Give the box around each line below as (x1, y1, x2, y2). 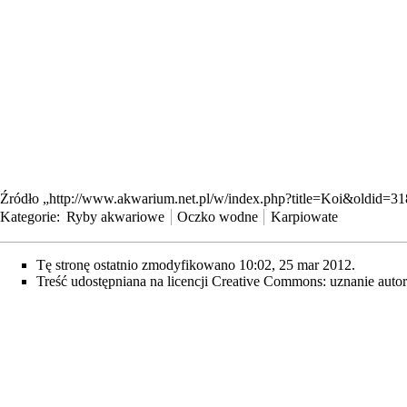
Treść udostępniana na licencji (36, 273, 212, 289)
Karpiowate (270, 208, 338, 224)
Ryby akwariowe (66, 208, 165, 224)
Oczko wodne (176, 208, 258, 224)
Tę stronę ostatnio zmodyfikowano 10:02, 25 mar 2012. (36, 256, 355, 273)
